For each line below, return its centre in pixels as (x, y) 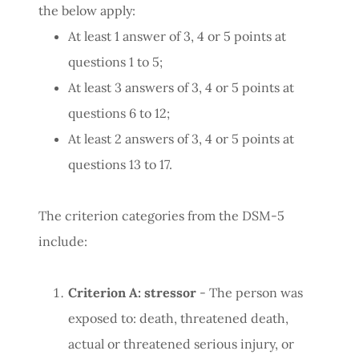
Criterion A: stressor (132, 292)
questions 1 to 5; (115, 62)
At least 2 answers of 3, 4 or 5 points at (181, 139)
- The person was (249, 292)
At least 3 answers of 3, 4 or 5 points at (181, 87)
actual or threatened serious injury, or (181, 344)
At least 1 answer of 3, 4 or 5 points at (177, 36)
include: (63, 241)
